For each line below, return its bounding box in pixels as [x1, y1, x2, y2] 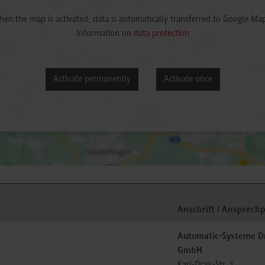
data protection [133, 29, 189, 39]
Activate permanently [53, 75, 131, 85]
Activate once [163, 75, 212, 85]
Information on [76, 29, 134, 39]
